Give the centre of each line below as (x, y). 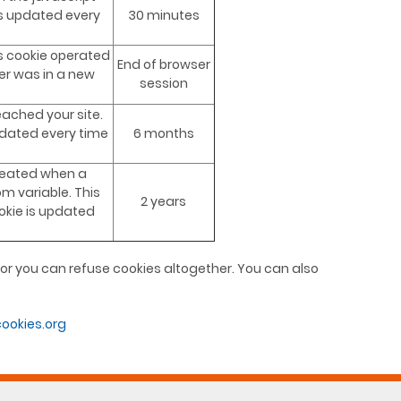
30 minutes (163, 16)
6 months (163, 134)
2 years (163, 202)
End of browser (163, 65)
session (163, 84)
